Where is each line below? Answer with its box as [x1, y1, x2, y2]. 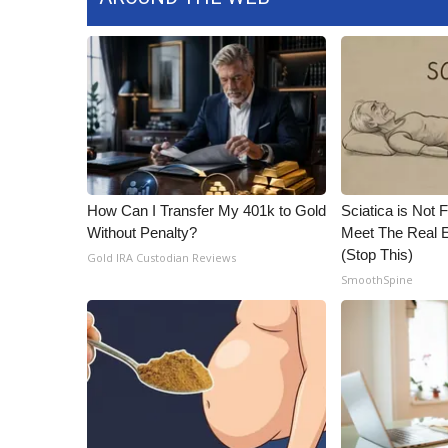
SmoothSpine [341, 272, 414, 287]
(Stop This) [341, 246, 414, 263]
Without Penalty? [87, 224, 197, 241]
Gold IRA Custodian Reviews [87, 250, 236, 265]
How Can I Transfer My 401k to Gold [87, 202, 326, 219]
